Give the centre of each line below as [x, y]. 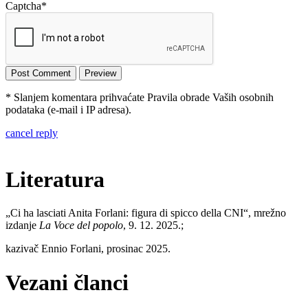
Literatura [55, 179]
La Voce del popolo [81, 225]
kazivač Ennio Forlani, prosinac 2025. [88, 249]
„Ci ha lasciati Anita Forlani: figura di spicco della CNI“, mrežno [146, 213]
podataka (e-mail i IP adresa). [68, 110]
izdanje [22, 225]
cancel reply [32, 133]
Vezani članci [67, 282]
